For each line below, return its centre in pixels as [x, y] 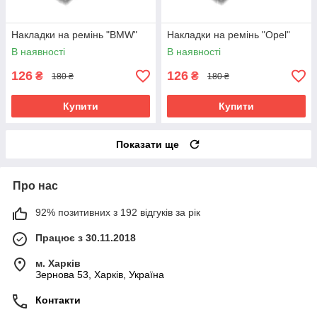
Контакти [58, 300]
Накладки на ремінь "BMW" [74, 35]
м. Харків [58, 264]
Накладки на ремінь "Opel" [229, 35]
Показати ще [148, 145]
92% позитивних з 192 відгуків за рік [118, 213]
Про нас [35, 186]
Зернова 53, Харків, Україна [100, 275]
